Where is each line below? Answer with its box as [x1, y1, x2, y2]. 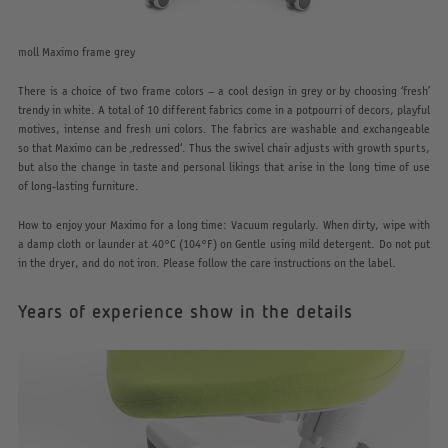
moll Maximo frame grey [17, 44, 135, 60]
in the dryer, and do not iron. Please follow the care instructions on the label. [17, 255, 396, 271]
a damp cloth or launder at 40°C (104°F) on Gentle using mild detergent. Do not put [17, 236, 431, 252]
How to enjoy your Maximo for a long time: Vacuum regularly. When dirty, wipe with [17, 217, 431, 233]
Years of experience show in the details [17, 300, 353, 323]
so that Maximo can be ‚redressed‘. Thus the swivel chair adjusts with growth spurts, [17, 140, 431, 156]
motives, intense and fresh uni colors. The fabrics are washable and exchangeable [17, 121, 431, 137]
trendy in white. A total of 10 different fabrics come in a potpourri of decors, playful [17, 102, 431, 118]
